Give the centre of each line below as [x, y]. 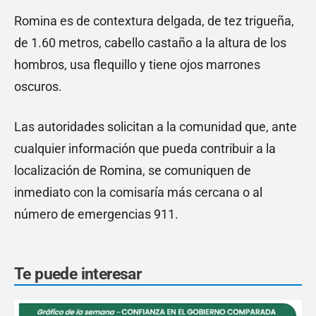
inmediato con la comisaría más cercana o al [138, 192]
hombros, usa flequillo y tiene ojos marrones [137, 65]
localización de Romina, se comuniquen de [133, 170]
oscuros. [38, 86]
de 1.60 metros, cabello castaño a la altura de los [150, 43]
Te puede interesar [78, 274]
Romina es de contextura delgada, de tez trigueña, [154, 21]
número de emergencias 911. [96, 214]
